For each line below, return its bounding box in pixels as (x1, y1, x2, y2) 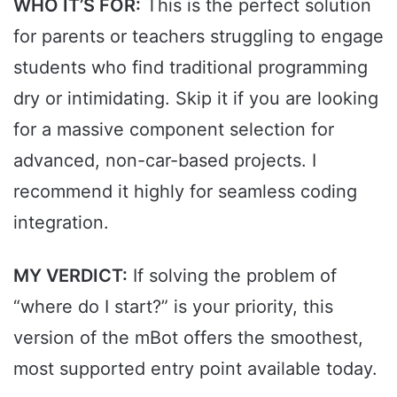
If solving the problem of (128, 265, 337, 287)
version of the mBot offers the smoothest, (13, 327, 363, 349)
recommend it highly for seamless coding (13, 181, 357, 203)
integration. (13, 212, 109, 234)
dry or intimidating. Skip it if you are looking (13, 88, 378, 110)
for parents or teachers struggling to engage (13, 26, 384, 48)
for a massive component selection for (13, 119, 334, 141)
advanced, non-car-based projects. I (13, 150, 316, 172)
